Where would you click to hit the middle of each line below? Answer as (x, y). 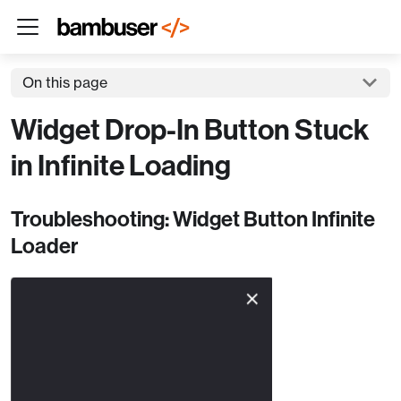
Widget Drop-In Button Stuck (190, 129)
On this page (64, 83)
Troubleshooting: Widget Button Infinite (193, 219)
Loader (44, 246)
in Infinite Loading (121, 165)
